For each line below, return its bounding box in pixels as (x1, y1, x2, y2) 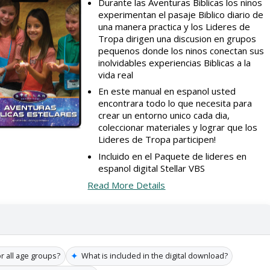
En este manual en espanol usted (98, 85, 236, 98)
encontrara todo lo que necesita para (98, 97, 253, 110)
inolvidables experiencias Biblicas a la (98, 56, 251, 69)
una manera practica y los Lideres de (98, 20, 251, 33)
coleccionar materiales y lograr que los (98, 121, 258, 134)
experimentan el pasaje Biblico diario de (98, 8, 264, 20)
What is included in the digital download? (81, 250, 228, 262)
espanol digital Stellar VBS (98, 162, 206, 174)
